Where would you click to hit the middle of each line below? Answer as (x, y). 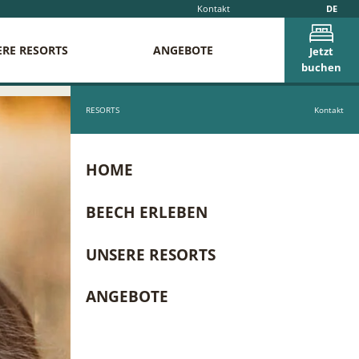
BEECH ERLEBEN (146, 213)
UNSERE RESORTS (150, 254)
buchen (322, 68)
